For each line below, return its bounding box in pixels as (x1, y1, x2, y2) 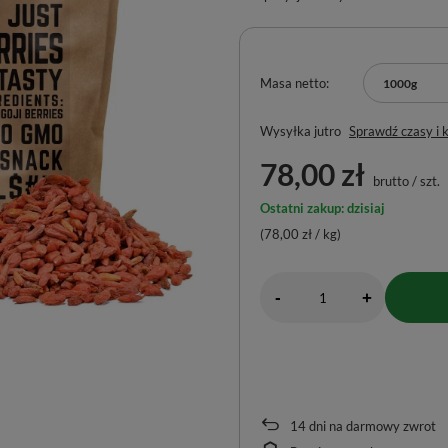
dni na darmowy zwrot (306, 418, 436, 434)
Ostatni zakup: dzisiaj (260, 200, 385, 216)
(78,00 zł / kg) (260, 226, 341, 242)
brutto (370, 173, 409, 189)
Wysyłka (260, 123, 314, 139)
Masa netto (260, 75, 326, 91)
